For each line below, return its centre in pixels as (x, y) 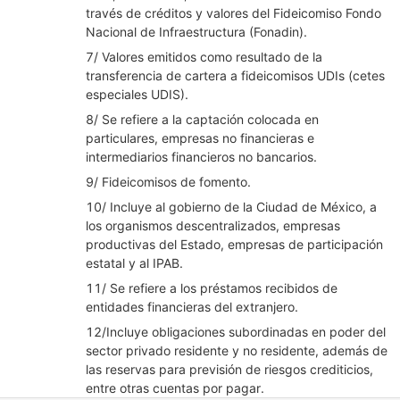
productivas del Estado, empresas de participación (234, 244)
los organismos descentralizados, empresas (213, 225)
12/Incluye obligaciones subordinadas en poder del (236, 332)
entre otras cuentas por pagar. (175, 388)
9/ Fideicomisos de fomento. (168, 182)
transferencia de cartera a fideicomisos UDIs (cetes (235, 75)
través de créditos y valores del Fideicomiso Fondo (233, 13)
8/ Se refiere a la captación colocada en (202, 119)
